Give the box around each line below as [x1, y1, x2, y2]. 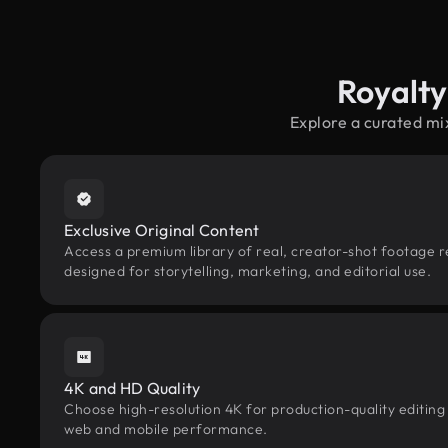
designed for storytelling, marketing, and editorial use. [64, 262, 431, 280]
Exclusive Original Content [64, 220, 260, 240]
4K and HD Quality [64, 378, 201, 398]
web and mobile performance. [64, 420, 268, 438]
